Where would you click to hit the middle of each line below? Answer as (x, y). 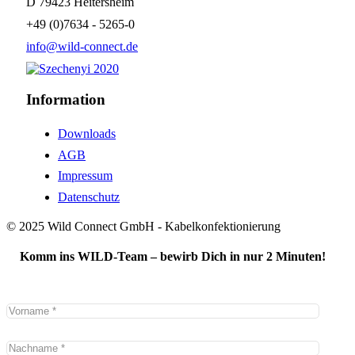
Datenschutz (89, 197)
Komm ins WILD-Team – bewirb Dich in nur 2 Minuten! (177, 257)
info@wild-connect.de (82, 46)
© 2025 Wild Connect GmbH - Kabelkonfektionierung (143, 227)
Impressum (85, 176)
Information (66, 99)
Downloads (87, 134)
